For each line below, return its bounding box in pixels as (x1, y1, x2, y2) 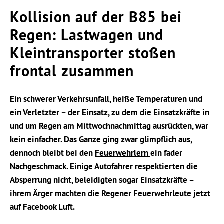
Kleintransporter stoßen (10, 43, 176, 63)
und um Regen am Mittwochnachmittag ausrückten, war (10, 120, 208, 132)
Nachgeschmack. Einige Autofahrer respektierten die (10, 161, 198, 172)
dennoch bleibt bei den (10, 147, 95, 159)
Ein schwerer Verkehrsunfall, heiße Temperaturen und (10, 93, 202, 105)
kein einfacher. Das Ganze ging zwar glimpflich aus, (10, 134, 192, 145)
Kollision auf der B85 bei (10, 7, 182, 27)
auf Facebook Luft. (10, 201, 75, 213)
